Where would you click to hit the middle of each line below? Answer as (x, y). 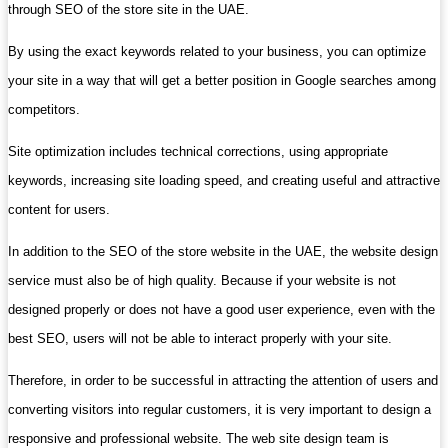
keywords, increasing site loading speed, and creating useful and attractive (224, 180)
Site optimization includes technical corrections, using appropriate (198, 151)
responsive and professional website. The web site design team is (198, 438)
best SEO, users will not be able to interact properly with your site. (200, 338)
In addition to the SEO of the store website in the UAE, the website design (223, 251)
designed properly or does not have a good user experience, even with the (221, 309)
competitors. (44, 109)
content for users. (59, 209)
